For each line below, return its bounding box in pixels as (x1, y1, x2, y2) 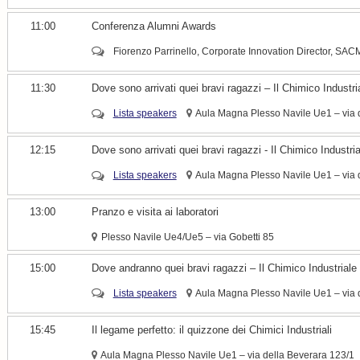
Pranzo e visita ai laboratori (92, 207, 219, 219)
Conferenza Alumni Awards (92, 20, 217, 32)
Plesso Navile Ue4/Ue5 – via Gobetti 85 (99, 231, 275, 243)
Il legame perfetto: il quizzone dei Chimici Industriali (92, 324, 333, 336)
